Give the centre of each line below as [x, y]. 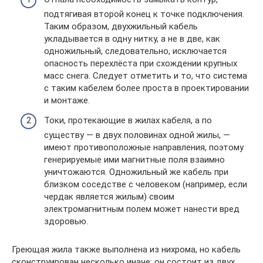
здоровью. [66, 221]
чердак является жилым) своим [109, 196]
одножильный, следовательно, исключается [135, 51]
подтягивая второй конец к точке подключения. [144, 14]
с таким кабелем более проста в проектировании [146, 88]
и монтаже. [67, 100]
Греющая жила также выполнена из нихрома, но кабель [126, 249]
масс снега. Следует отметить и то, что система [146, 76]
